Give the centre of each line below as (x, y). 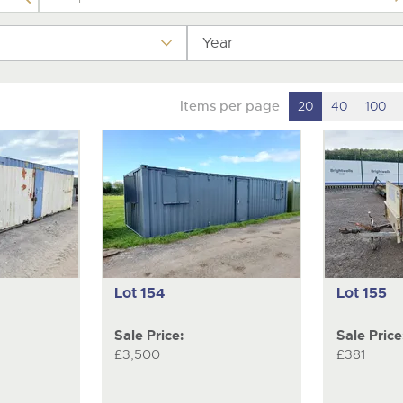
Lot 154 (140, 293)
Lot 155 (362, 293)
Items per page (230, 106)
